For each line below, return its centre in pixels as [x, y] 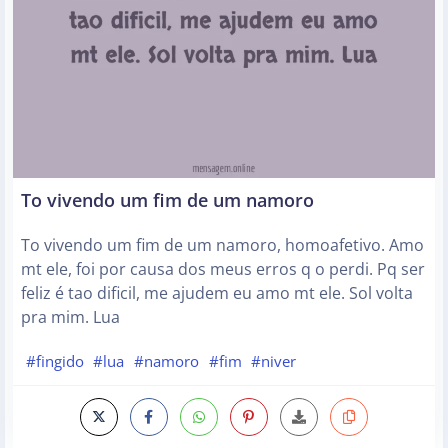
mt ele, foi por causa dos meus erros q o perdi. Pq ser [223, 269]
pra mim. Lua [70, 317]
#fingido [54, 361]
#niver [274, 361]
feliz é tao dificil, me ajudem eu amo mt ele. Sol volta [217, 293]
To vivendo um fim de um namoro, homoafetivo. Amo [222, 245]
